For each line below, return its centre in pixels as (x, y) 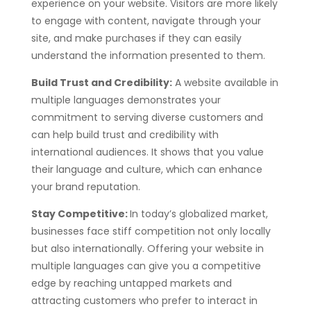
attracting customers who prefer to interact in (144, 300)
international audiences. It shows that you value (147, 152)
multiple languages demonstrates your (126, 100)
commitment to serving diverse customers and (147, 117)
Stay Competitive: (80, 213)
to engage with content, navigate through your (146, 20)
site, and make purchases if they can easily (136, 38)
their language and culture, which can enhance (146, 169)
